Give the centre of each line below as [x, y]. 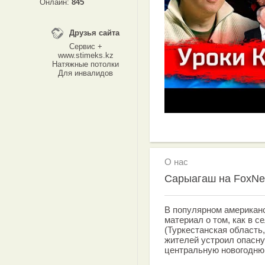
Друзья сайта [94, 33]
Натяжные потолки [85, 64]
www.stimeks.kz [85, 55]
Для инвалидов [85, 73]
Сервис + [85, 46]
